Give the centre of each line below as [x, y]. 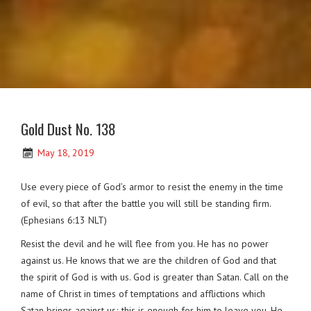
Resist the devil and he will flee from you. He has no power [145, 243]
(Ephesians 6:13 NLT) [64, 220]
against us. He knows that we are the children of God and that [149, 260]
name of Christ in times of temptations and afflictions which [143, 293]
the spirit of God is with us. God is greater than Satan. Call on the [155, 277]
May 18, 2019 [66, 153]
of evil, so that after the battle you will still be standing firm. [146, 203]
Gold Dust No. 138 [68, 129]
